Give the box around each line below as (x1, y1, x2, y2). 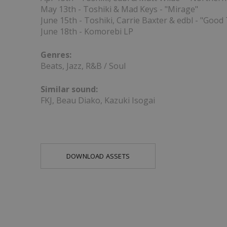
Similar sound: (41, 84, 98, 95)
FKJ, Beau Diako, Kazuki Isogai (41, 95, 155, 106)
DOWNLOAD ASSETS (66, 152, 130, 161)
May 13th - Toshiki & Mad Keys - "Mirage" (41, 4, 198, 15)
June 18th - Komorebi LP (41, 26, 133, 37)
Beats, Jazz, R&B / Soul (41, 60, 126, 71)
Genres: (41, 49, 71, 60)
